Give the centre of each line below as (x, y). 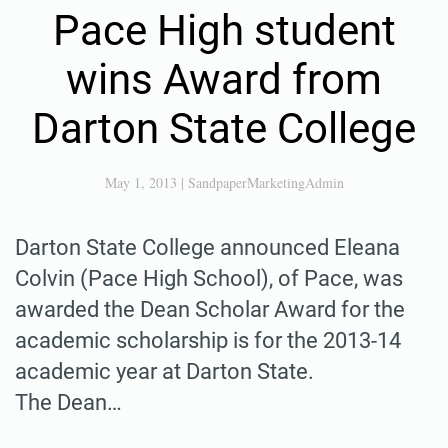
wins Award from (224, 79)
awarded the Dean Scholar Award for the (210, 309)
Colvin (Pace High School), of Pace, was (209, 278)
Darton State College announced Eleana (207, 247)
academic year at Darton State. (164, 371)
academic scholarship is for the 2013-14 (208, 340)
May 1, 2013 (140, 182)
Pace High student (224, 30)
